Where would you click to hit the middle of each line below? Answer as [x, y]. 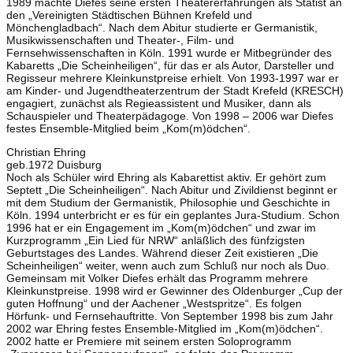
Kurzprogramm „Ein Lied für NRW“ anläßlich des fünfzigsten [156, 240]
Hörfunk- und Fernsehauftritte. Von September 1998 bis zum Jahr [170, 316]
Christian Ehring [46, 152]
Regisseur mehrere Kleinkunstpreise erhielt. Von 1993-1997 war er [173, 78]
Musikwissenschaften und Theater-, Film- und [120, 40]
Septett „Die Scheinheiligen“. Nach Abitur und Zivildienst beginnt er [172, 190]
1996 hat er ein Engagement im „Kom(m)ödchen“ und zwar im [161, 227]
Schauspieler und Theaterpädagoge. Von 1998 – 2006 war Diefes [170, 115]
